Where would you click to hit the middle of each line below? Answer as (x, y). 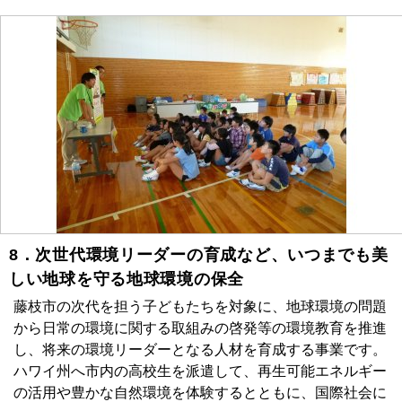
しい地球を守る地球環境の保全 (127, 280)
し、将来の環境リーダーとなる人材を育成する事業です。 (200, 350)
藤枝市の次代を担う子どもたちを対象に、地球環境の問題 (200, 307)
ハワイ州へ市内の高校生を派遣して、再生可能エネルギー (200, 371)
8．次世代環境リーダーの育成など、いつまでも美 (199, 255)
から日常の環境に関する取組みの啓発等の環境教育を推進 (200, 328)
